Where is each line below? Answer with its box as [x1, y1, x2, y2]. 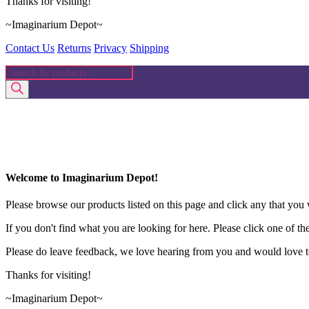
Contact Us [6, 41, 54, 54]
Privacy [94, 41, 127, 54]
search [5, 77, 32, 89]
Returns [57, 41, 91, 54]
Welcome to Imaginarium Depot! [6, 171, 158, 183]
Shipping [130, 41, 169, 54]
